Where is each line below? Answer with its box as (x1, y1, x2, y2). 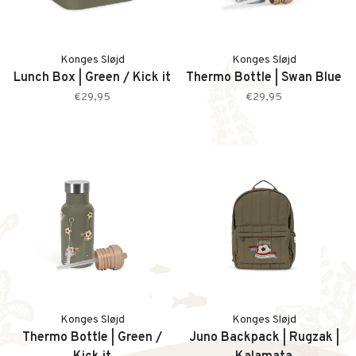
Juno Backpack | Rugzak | (188, 330, 339, 346)
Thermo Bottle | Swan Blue (186, 70, 342, 86)
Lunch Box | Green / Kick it (14, 70, 171, 86)
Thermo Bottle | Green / (22, 330, 162, 346)
